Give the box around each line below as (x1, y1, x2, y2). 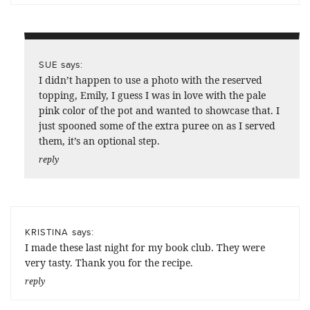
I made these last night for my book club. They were (25, 240, 265, 254)
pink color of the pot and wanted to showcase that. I (39, 103, 280, 117)
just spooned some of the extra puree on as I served (39, 118, 275, 132)
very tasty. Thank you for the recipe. (25, 255, 193, 269)
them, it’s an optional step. (39, 134, 160, 147)
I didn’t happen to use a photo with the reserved (39, 73, 262, 86)
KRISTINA (25, 225, 69, 238)
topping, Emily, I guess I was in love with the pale (39, 88, 266, 102)
